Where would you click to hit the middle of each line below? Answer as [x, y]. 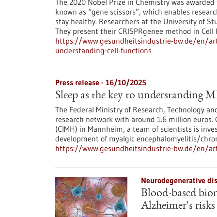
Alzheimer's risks [178, 206]
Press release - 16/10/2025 [101, 82]
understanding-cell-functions [103, 50]
